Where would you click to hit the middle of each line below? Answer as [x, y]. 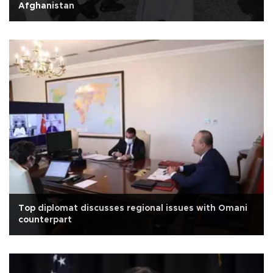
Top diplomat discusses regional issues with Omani [133, 208]
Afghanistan [46, 6]
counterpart [45, 220]
